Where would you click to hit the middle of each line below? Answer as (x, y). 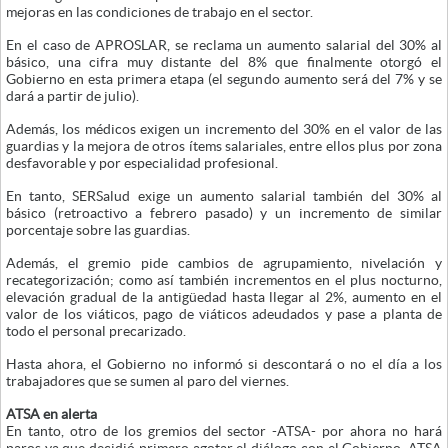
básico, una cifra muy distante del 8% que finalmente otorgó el (224, 62)
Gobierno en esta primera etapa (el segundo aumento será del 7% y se (224, 79)
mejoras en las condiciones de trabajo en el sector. (159, 12)
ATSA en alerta (51, 414)
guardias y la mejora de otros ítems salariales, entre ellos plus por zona (224, 146)
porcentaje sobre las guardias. (98, 230)
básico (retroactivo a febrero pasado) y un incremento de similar (224, 213)
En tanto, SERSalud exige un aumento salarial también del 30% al (224, 196)
